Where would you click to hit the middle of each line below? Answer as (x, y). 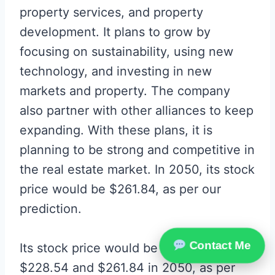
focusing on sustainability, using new (126, 52)
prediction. (51, 209)
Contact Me (218, 246)
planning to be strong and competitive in (137, 150)
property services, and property (111, 13)
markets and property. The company (125, 91)
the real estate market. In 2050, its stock (137, 170)
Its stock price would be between (116, 248)
